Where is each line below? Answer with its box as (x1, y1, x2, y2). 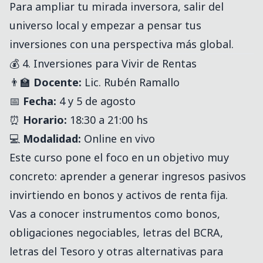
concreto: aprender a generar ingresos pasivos (9, 169, 246, 184)
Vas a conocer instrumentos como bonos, (9, 207, 220, 221)
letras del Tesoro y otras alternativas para (9, 244, 223, 259)
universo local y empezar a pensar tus (9, 18, 201, 33)
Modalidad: (23, 131, 81, 146)
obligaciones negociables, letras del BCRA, (9, 225, 223, 240)
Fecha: (23, 94, 56, 109)
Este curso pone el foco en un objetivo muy (9, 150, 229, 165)
